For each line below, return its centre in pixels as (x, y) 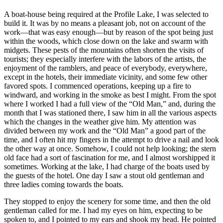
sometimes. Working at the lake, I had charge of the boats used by (107, 166)
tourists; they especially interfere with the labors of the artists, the (105, 59)
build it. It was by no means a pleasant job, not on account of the (105, 23)
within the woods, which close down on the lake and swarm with (106, 41)
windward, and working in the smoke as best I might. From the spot (110, 95)
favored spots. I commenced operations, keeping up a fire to (98, 86)
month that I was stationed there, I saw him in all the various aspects (110, 112)
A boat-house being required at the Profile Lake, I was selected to (106, 14)
